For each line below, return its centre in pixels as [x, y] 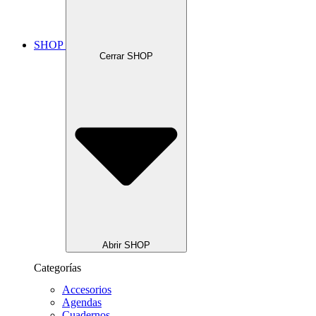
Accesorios [87, 290]
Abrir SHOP [126, 245]
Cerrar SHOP [126, 56]
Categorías [57, 267]
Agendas [82, 303]
